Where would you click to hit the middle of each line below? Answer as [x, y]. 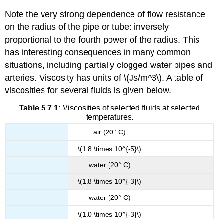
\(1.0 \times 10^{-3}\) [109, 214]
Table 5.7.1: [40, 108]
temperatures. [109, 117]
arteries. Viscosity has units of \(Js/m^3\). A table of [104, 78]
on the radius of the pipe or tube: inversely [87, 27]
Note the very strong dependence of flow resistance [105, 14]
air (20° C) [109, 132]
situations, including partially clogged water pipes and [109, 65]
